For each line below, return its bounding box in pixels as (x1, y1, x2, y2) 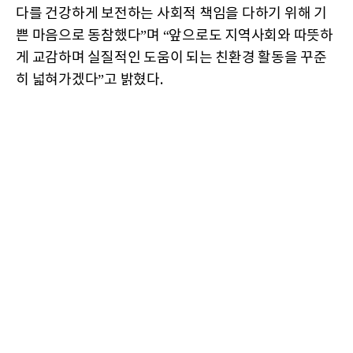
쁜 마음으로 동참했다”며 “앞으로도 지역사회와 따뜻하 (16, 27, 333, 44)
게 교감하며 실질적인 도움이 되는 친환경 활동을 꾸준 (16, 49, 327, 66)
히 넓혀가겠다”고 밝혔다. (16, 71, 163, 88)
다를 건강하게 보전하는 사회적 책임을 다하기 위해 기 (16, 5, 327, 22)
